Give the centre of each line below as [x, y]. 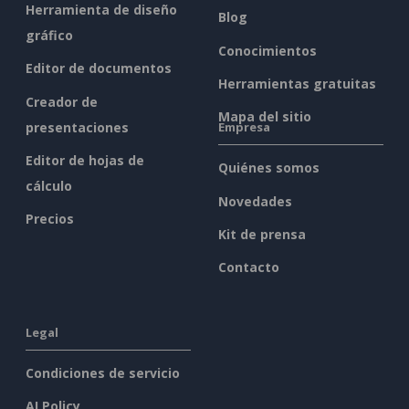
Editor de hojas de [85, 160]
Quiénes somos [269, 168]
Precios [50, 219]
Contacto [249, 267]
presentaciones [77, 127]
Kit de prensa [262, 234]
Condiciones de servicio [103, 373]
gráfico [49, 36]
